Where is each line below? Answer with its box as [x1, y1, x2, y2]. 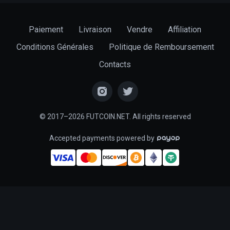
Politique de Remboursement [108, 42, 214, 52]
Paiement [29, 24, 63, 34]
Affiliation [168, 24, 201, 34]
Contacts [99, 59, 131, 69]
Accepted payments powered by [49, 133, 156, 142]
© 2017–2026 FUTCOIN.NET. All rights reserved [39, 112, 191, 121]
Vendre [127, 24, 152, 34]
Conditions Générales [16, 42, 93, 52]
